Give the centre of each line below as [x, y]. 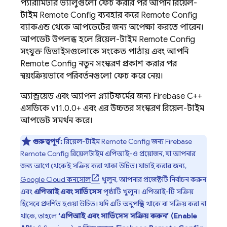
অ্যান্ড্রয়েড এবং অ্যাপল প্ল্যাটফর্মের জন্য [87, 96]
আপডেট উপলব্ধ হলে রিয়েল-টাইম [80, 40]
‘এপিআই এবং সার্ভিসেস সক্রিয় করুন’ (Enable [128, 216]
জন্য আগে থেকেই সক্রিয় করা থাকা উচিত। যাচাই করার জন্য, [103, 166]
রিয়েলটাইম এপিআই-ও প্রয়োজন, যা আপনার [132, 154]
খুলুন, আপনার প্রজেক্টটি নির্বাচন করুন [153, 179]
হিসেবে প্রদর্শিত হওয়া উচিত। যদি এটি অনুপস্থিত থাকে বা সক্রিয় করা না [113, 204]
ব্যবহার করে [118, 15]
